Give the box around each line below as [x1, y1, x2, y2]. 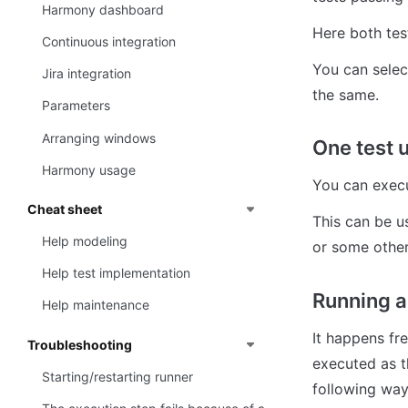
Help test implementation [42, 265, 190, 281]
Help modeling [42, 233, 127, 250]
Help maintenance [42, 297, 149, 313]
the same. [312, 85, 379, 104]
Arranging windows [42, 129, 156, 146]
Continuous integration [42, 33, 176, 49]
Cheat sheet [27, 200, 102, 217]
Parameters [42, 97, 110, 114]
